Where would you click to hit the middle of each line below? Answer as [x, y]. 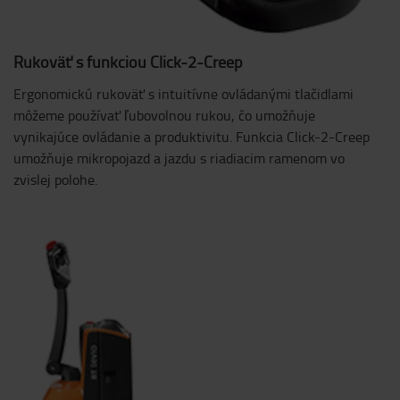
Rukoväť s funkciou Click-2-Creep [128, 61]
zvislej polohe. [55, 179]
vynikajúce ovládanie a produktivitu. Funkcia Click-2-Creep [192, 136]
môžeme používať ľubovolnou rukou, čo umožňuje [164, 115]
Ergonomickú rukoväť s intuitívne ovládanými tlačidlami [183, 93]
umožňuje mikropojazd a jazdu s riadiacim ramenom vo [179, 158]
